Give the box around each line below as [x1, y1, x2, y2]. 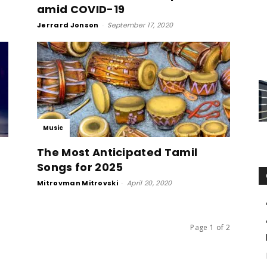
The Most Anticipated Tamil [37, 145, 198, 160]
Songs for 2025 [37, 160, 123, 175]
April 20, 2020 [127, 178, 172, 188]
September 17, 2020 [107, 20, 173, 30]
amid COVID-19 [37, 2, 125, 17]
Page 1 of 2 [190, 222, 230, 232]
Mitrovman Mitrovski [37, 178, 119, 188]
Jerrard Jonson [37, 20, 99, 30]
